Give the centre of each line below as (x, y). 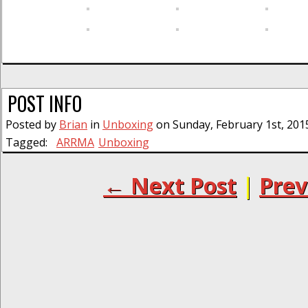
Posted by (32, 125)
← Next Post (170, 186)
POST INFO (45, 104)
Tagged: (26, 143)
